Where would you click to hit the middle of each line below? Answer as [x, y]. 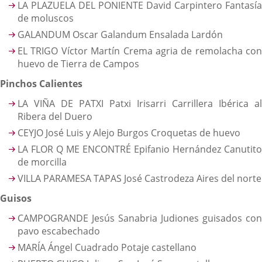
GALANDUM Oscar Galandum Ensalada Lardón [120, 35]
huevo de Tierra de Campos [78, 64]
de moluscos [46, 18]
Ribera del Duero [55, 116]
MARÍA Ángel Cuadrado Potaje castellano [107, 247]
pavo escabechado [59, 231]
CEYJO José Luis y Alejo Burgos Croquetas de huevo [129, 133]
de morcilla [42, 162]
